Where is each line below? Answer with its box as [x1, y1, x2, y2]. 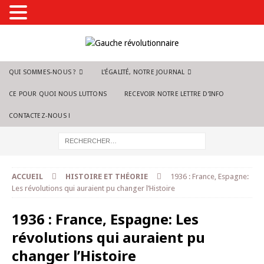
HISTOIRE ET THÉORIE [65, 172, 148, 181]
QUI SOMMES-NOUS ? [9, 68, 77, 76]
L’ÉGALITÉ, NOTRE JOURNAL [101, 68, 185, 76]
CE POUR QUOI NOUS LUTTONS [9, 90, 107, 98]
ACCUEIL [12, 172, 43, 181]
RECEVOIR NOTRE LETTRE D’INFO [124, 90, 225, 98]
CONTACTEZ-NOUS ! [9, 112, 71, 120]
